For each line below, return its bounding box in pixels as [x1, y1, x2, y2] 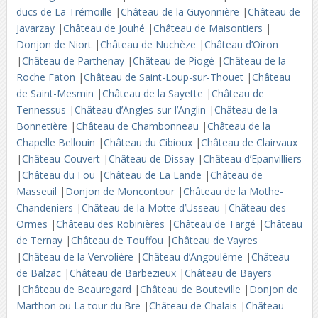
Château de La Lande [103, 168, 204, 182]
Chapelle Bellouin [16, 136, 98, 149]
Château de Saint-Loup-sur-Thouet [83, 70, 246, 84]
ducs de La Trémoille [16, 5, 115, 18]
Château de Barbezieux [69, 266, 179, 280]
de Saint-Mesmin [16, 87, 97, 100]
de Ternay [16, 234, 65, 247]
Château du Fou [21, 168, 98, 182]
